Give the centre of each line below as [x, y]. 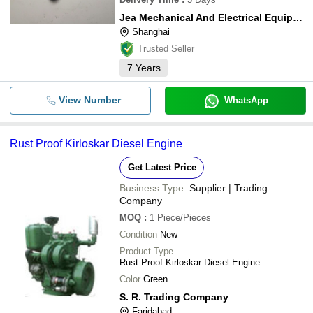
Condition [138, 234]
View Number [89, 100]
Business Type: [153, 188]
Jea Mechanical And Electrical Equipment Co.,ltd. [298, 17]
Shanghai [151, 32]
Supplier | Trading [228, 188]
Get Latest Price [162, 167]
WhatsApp [246, 100]
